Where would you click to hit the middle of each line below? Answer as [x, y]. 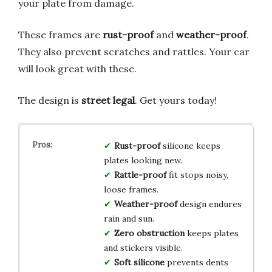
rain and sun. [129, 218]
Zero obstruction [149, 233]
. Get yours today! [176, 100]
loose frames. [131, 189]
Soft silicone [139, 262]
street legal [108, 100]
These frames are [60, 34]
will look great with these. [77, 68]
